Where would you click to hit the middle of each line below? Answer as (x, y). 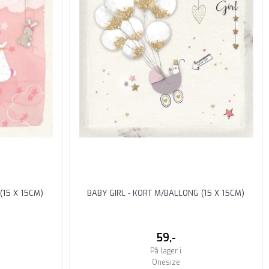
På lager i (166, 251)
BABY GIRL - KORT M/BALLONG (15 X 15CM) (166, 193)
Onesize (166, 262)
